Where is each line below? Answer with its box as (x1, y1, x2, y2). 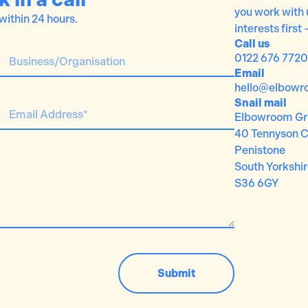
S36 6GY (234, 176, 278, 190)
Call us (234, 36, 269, 50)
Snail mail (234, 96, 287, 109)
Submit (157, 266, 195, 280)
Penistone (234, 143, 285, 157)
